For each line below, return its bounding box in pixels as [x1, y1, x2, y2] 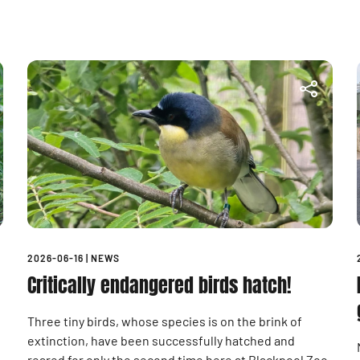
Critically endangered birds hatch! [27, 271, 292, 300]
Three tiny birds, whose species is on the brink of [27, 313, 302, 329]
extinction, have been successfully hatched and [27, 332, 295, 348]
